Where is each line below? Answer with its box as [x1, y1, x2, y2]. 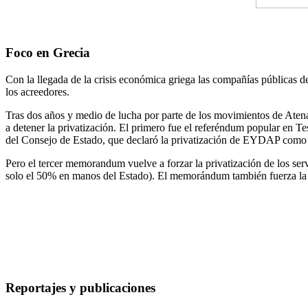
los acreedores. [5, 86, 69, 98]
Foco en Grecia [5, 45, 90, 60]
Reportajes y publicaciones [5, 280, 155, 295]
